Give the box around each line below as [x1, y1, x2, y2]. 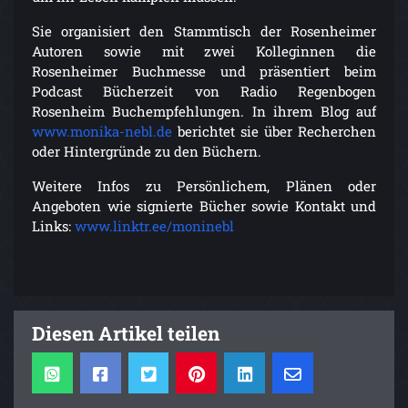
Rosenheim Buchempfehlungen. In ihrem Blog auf [32, 102, 376, 121]
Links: [32, 217, 75, 236]
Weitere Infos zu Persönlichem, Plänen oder [32, 177, 376, 196]
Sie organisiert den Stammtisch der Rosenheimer [32, 22, 376, 41]
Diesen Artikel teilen [32, 321, 219, 347]
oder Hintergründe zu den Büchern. [32, 142, 261, 161]
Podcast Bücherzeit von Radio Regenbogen [32, 82, 376, 101]
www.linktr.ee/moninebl [75, 217, 234, 236]
